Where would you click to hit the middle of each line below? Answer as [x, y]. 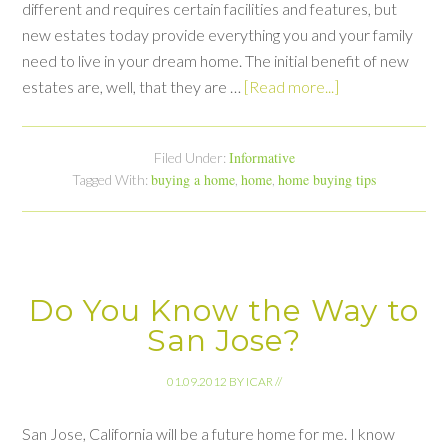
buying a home [193, 179]
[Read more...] [292, 86]
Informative [261, 157]
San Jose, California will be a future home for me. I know [209, 433]
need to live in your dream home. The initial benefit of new [216, 60]
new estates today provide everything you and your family [218, 34]
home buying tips [327, 179]
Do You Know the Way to [224, 310]
